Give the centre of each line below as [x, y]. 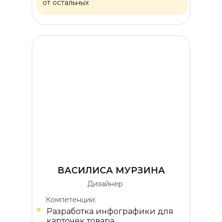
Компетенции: [71, 200]
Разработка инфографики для [110, 211]
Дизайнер [105, 184]
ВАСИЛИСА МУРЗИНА [111, 170]
